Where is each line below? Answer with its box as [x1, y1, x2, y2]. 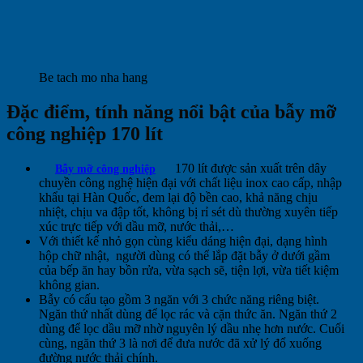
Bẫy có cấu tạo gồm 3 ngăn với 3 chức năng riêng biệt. [39, 293, 319, 307]
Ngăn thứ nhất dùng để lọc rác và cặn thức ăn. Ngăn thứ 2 [39, 307, 337, 322]
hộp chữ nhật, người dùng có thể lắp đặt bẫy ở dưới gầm [39, 249, 330, 263]
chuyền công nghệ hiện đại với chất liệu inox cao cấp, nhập [39, 176, 342, 190]
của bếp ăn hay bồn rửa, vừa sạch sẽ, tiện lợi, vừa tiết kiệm [39, 263, 339, 278]
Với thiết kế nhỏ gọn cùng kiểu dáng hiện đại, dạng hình [39, 234, 327, 249]
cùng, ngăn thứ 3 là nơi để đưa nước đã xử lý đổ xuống [39, 336, 322, 351]
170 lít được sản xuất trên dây [172, 161, 327, 176]
